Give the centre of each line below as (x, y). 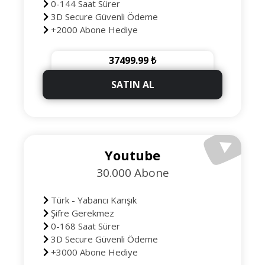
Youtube (132, 155)
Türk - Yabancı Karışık (92, 200)
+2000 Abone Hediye (93, 30)
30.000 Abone (132, 173)
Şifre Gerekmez (81, 213)
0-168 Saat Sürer (84, 226)
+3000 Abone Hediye (93, 252)
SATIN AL (132, 85)
